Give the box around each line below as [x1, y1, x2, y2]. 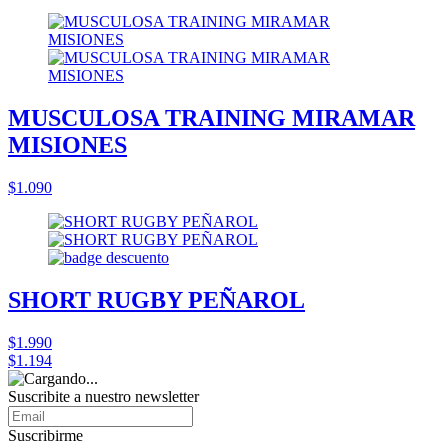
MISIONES [8, 131, 127, 158]
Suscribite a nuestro [8, 387, 135, 405]
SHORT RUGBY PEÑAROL [8, 286, 305, 313]
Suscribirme [8, 426, 83, 444]
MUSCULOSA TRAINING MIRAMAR [8, 104, 415, 131]
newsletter [135, 387, 199, 405]
